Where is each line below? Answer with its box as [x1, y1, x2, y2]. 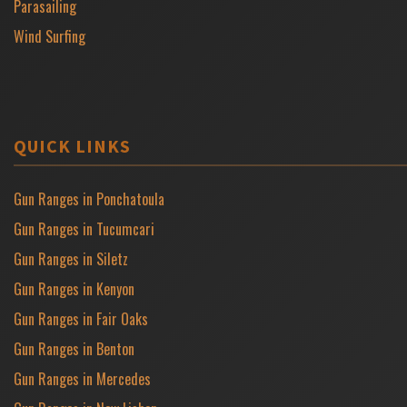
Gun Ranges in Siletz [14, 247, 128, 270]
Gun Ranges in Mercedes [14, 367, 151, 390]
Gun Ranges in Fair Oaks [14, 307, 148, 330]
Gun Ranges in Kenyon [14, 277, 134, 300]
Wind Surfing [14, 25, 85, 47]
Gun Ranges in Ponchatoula [14, 187, 164, 210]
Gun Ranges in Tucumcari [14, 217, 154, 240]
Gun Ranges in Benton [14, 337, 134, 360]
